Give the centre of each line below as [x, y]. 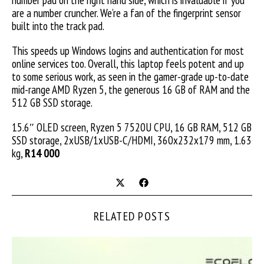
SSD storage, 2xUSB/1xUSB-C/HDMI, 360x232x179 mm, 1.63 [132, 140]
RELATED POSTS [132, 216]
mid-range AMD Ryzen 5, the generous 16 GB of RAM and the [131, 90]
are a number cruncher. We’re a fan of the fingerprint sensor [126, 13]
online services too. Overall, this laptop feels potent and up [128, 64]
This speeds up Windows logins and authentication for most [128, 51]
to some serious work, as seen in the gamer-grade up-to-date [130, 77]
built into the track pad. [58, 26]
